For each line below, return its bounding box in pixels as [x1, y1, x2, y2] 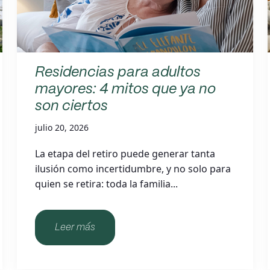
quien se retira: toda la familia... [35, 177, 178, 190]
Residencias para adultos [35, 66, 201, 80]
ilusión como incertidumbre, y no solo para [35, 162, 231, 175]
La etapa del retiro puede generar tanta [35, 147, 216, 160]
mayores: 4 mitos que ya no [35, 83, 216, 96]
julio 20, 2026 [35, 122, 89, 133]
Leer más [55, 223, 96, 232]
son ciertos [35, 99, 108, 113]
